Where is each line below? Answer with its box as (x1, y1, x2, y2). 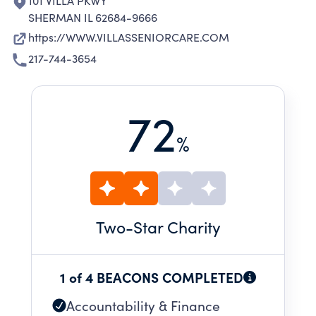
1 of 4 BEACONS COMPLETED (60, 267, 243, 286)
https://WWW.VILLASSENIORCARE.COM (28, 30, 229, 44)
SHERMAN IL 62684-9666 (28, 10, 157, 25)
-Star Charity (125, 216, 221, 238)
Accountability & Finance (66, 296, 220, 315)
